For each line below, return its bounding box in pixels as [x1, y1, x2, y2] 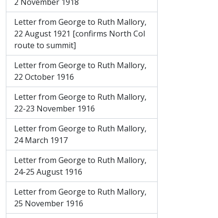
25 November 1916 [14, 198, 83, 209]
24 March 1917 [14, 135, 68, 145]
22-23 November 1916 [14, 103, 95, 114]
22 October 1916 [14, 72, 74, 82]
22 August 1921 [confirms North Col [14, 28, 145, 39]
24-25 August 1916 [14, 166, 82, 177]
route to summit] [14, 40, 76, 51]
